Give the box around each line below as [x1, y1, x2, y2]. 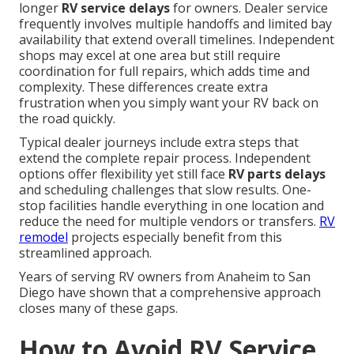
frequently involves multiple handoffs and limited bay [19, 15, 332, 33]
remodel [19, 228, 68, 247]
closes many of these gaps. [19, 299, 178, 318]
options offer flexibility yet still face [19, 165, 228, 183]
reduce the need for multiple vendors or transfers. [19, 213, 319, 231]
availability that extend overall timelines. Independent [19, 31, 334, 49]
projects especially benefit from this [68, 228, 282, 247]
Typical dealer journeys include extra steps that [19, 134, 299, 152]
